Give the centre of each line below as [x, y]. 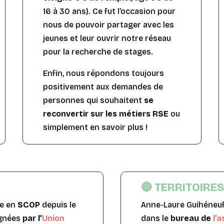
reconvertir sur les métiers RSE [106, 114]
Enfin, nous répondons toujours [103, 73]
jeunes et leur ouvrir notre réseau [107, 38]
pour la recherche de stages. [98, 52]
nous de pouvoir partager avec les [108, 25]
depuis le [58, 205]
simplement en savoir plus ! [95, 127]
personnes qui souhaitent [93, 100]
